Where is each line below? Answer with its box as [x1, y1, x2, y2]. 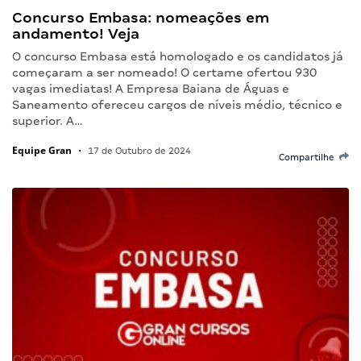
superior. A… [12, 114, 83, 127]
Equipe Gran [12, 143, 72, 157]
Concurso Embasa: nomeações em [12, 8, 269, 26]
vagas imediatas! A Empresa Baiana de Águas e [12, 81, 289, 95]
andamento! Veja [12, 24, 139, 42]
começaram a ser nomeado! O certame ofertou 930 [12, 65, 317, 79]
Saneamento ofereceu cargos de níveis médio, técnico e [12, 98, 342, 111]
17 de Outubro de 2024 [85, 145, 191, 156]
